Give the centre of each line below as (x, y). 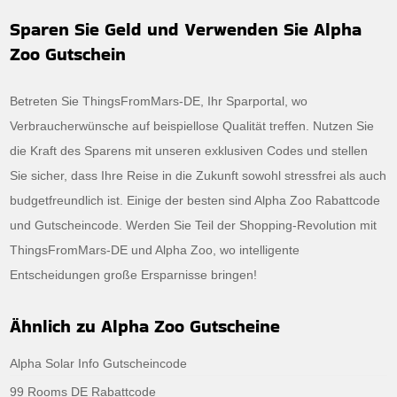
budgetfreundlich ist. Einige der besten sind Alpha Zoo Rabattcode (195, 200)
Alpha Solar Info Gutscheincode (99, 363)
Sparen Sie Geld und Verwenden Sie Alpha (186, 29)
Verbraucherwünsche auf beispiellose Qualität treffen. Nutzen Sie (192, 125)
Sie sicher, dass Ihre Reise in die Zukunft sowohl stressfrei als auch (198, 175)
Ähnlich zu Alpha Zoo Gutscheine (145, 326)
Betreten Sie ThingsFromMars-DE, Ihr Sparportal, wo (159, 101)
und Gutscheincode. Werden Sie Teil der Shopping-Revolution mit (194, 225)
